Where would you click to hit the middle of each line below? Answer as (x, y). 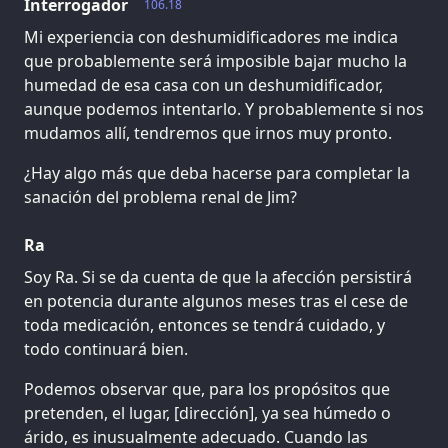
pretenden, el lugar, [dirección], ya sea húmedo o (207, 412)
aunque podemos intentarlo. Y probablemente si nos (224, 108)
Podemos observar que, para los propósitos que (207, 388)
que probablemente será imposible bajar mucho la (215, 60)
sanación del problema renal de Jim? (160, 196)
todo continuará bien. (106, 348)
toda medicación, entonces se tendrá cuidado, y (204, 324)
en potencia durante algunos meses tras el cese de (216, 300)
